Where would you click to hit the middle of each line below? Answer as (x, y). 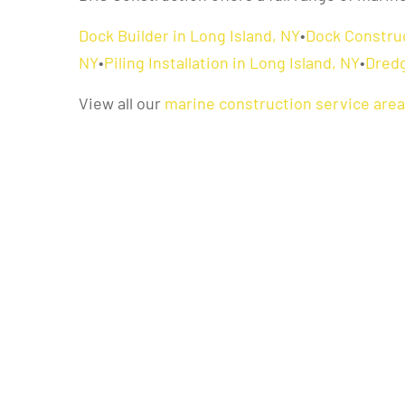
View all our (122, 104)
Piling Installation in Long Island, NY (232, 63)
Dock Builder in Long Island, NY (189, 36)
